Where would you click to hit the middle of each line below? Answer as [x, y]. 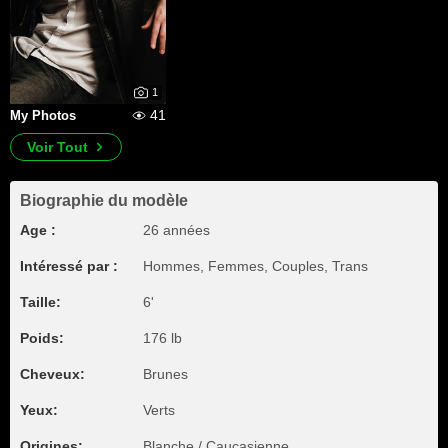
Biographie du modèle [104, 200]
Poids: [42, 338]
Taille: [40, 302]
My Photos [43, 115]
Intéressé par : [69, 266]
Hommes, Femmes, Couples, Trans [255, 266]
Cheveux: [52, 374]
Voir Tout [57, 147]
